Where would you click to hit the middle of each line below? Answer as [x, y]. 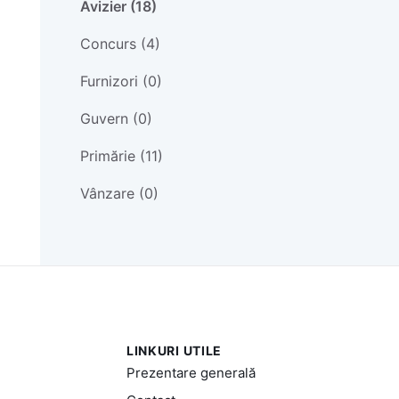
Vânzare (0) [119, 194]
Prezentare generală [191, 373]
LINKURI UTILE [174, 351]
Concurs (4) [120, 44]
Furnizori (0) [121, 81]
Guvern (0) [116, 119]
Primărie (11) [121, 156]
